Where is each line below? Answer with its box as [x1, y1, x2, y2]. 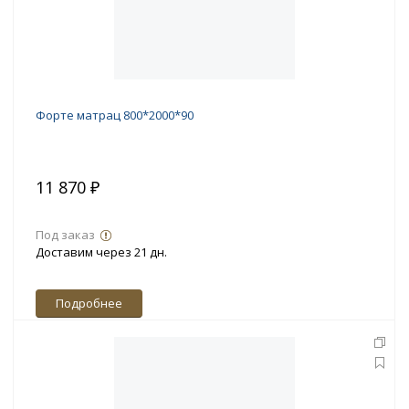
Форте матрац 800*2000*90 [36, 107, 194, 124]
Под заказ [36, 226, 95, 244]
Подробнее [56, 295, 122, 312]
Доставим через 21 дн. [36, 244, 167, 261]
